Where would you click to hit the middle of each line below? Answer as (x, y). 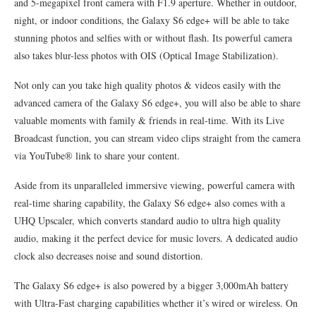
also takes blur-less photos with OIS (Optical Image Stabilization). (146, 55)
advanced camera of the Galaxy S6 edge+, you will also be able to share (157, 103)
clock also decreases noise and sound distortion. (109, 256)
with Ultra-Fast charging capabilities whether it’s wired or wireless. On (156, 303)
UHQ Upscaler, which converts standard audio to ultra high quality (147, 220)
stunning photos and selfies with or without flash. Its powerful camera (153, 38)
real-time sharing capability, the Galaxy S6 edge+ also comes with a (150, 203)
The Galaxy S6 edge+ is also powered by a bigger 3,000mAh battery (151, 285)
